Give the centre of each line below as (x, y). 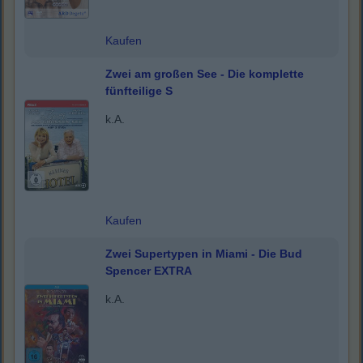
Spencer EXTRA (149, 271)
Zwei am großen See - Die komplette (205, 74)
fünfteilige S (139, 91)
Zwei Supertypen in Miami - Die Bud (204, 254)
